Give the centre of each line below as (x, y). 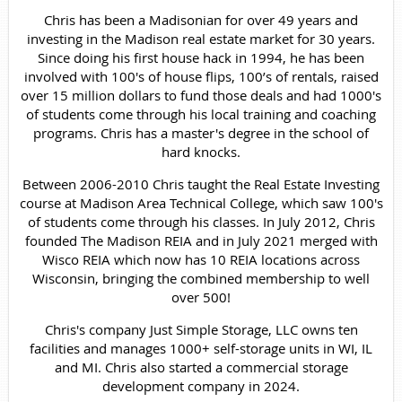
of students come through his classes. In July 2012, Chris (201, 221)
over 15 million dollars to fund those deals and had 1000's (201, 95)
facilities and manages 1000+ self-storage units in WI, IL (201, 348)
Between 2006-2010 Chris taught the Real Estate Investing (201, 184)
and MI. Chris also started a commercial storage (201, 367)
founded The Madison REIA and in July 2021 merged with (201, 240)
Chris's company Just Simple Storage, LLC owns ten (201, 329)
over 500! (201, 297)
